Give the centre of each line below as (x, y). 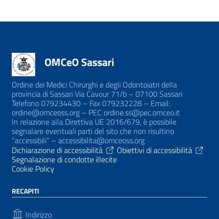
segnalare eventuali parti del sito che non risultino (93, 131)
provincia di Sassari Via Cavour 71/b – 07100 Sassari (97, 94)
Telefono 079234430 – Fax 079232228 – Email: (91, 103)
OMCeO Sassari (79, 62)
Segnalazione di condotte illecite (64, 159)
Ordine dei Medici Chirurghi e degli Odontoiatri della (94, 84)
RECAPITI (25, 191)
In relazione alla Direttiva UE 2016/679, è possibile (94, 121)
